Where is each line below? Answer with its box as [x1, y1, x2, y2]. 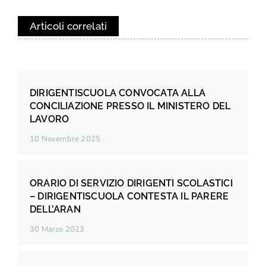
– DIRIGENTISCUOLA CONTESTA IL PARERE [30, 191, 229, 202]
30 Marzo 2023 [30, 224, 85, 235]
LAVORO [30, 113, 69, 125]
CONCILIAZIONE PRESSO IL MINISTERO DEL [30, 100, 231, 112]
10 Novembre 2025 [30, 134, 101, 145]
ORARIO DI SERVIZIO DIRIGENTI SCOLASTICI [30, 178, 233, 189]
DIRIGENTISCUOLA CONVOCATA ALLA [30, 87, 205, 99]
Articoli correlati [30, 20, 107, 33]
